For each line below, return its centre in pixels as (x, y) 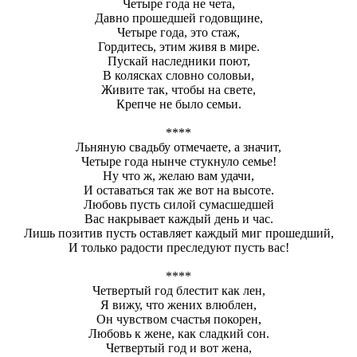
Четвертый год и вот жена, (178, 347)
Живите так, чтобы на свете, (178, 89)
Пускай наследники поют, (178, 61)
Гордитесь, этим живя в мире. (178, 46)
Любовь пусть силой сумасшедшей (178, 204)
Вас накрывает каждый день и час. (178, 218)
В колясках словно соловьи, (178, 75)
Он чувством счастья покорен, (178, 319)
